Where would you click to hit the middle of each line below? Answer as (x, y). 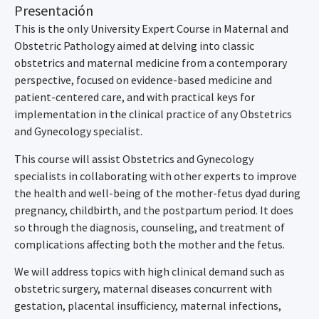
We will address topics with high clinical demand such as (150, 271)
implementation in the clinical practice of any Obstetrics (153, 114)
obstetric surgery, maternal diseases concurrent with (143, 288)
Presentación (54, 11)
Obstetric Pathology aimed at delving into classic (134, 46)
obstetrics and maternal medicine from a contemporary (151, 63)
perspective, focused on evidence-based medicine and (143, 80)
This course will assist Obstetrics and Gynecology (134, 158)
